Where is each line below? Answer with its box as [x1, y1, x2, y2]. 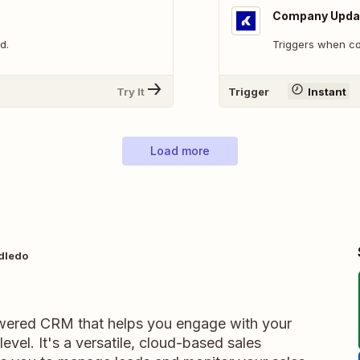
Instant [307, 84, 346, 98]
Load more [150, 144, 210, 157]
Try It [117, 84, 145, 98]
